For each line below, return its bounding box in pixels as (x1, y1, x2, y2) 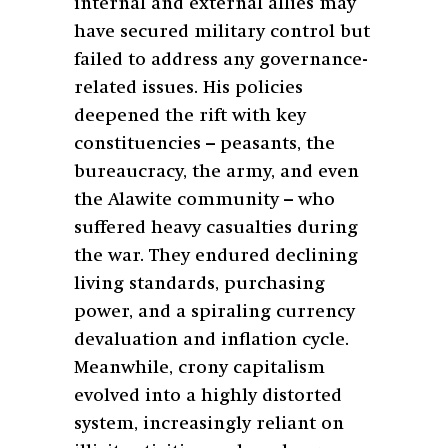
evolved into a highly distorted (74, 386, 342, 405)
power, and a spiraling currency (74, 302, 355, 321)
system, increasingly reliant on (74, 414, 344, 433)
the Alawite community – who (74, 190, 335, 209)
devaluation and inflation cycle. (74, 330, 349, 349)
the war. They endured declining (74, 246, 358, 265)
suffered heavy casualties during (74, 218, 358, 237)
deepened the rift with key (74, 106, 306, 125)
